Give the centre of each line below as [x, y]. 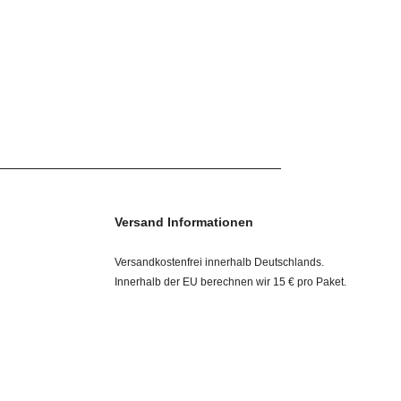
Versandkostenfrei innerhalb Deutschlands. [219, 262]
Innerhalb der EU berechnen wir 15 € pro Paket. [230, 282]
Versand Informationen [184, 222]
